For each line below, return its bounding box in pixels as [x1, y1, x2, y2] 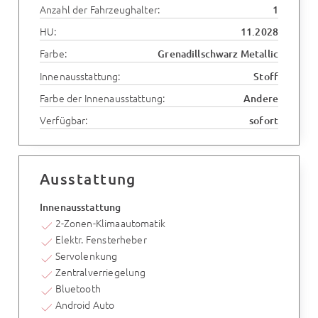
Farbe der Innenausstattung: [39, 90, 165, 105]
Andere [243, 91, 279, 105]
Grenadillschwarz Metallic [158, 47, 279, 61]
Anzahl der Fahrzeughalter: [39, 2, 160, 17]
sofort [249, 114, 279, 128]
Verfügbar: [39, 113, 88, 128]
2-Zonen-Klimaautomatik [55, 215, 165, 230]
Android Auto [55, 297, 115, 312]
